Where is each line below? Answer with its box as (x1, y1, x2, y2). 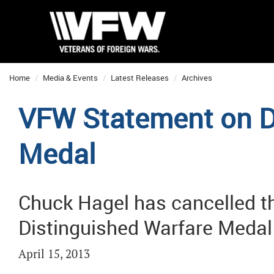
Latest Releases (111, 72, 169, 83)
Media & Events (43, 72, 98, 83)
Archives (182, 72, 212, 83)
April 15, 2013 (18, 246, 90, 262)
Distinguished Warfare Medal (18, 214, 272, 240)
